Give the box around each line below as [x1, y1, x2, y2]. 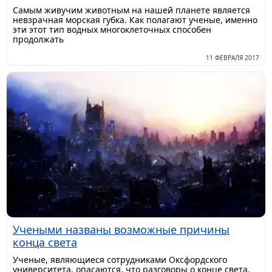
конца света [13, 235, 77, 250]
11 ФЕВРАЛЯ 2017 [206, 53, 259, 62]
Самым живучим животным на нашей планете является [13, 4, 250, 16]
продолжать [13, 33, 64, 45]
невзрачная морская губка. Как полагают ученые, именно [13, 13, 257, 25]
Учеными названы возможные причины [13, 222, 229, 237]
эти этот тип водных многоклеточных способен [13, 23, 211, 35]
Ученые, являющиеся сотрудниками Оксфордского [13, 254, 227, 266]
